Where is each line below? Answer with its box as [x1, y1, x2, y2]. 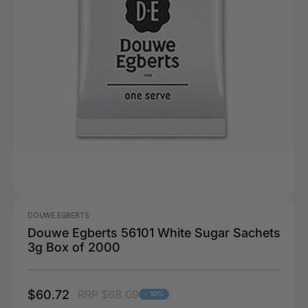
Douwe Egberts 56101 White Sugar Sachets [27, 225, 280, 240]
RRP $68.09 [78, 287, 139, 302]
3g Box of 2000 [27, 239, 120, 254]
